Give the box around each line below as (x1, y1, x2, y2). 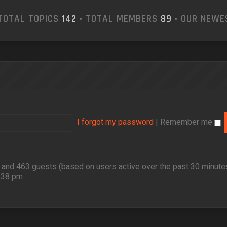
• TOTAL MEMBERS (76, 13, 161, 25)
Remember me (160, 117, 215, 127)
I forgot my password (77, 117, 154, 127)
